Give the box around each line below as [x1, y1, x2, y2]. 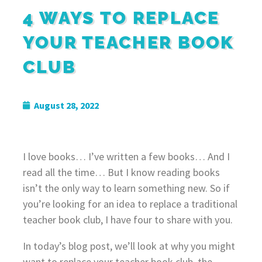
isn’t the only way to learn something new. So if [22, 181, 230, 195]
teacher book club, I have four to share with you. [22, 212, 233, 226]
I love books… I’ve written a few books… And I [22, 149, 230, 163]
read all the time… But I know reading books [22, 165, 220, 179]
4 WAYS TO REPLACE [22, 7, 220, 28]
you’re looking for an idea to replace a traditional [22, 196, 237, 211]
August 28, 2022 [33, 99, 99, 111]
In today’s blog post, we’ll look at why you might [22, 239, 235, 253]
